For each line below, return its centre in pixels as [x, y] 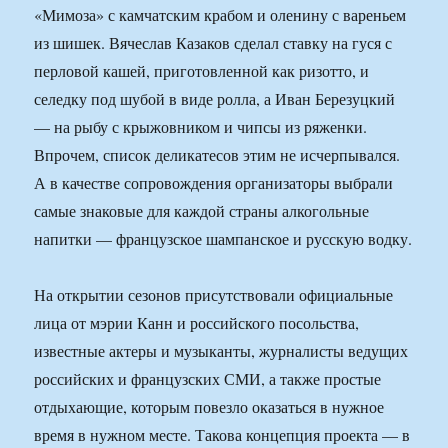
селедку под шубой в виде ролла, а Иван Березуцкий [215, 99]
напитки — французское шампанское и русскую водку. [223, 239]
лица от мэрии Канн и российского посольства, [197, 323]
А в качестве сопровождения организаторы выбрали [214, 183]
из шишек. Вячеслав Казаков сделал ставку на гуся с [213, 43]
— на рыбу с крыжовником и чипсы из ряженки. [201, 127]
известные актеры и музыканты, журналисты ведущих [221, 351]
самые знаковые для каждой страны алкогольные [202, 211]
